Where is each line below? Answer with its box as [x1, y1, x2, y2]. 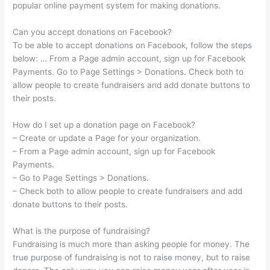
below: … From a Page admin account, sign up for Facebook [13, 53, 246, 63]
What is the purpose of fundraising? [13, 225, 151, 236]
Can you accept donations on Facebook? [13, 27, 172, 37]
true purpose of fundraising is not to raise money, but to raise [13, 252, 251, 262]
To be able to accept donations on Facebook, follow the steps [13, 40, 253, 50]
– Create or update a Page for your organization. [13, 133, 201, 143]
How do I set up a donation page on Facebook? [13, 119, 196, 130]
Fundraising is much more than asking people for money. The [13, 239, 250, 249]
